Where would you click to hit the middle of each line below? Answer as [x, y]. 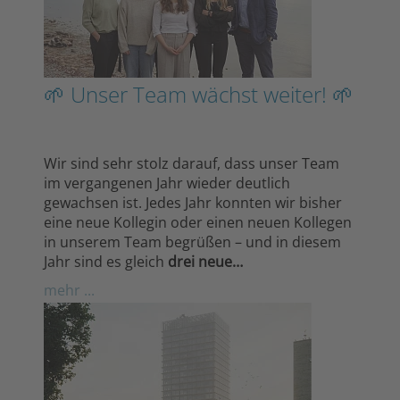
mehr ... [69, 290]
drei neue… [205, 261]
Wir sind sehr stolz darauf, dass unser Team [192, 163]
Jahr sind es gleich [106, 261]
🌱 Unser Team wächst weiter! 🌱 [199, 94]
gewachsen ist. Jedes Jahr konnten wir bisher [193, 202]
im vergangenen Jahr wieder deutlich [167, 183]
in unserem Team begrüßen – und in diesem [192, 242]
